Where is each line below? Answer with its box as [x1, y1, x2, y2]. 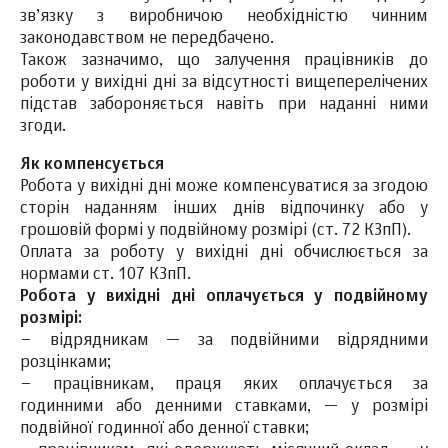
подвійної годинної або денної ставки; [20, 421, 309, 438]
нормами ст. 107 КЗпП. [20, 267, 191, 284]
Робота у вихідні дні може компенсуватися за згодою [20, 179, 428, 196]
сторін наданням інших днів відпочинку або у [20, 201, 428, 218]
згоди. [20, 119, 66, 136]
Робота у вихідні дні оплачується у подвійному [20, 289, 428, 306]
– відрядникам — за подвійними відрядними [20, 333, 428, 350]
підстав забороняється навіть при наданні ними [20, 97, 428, 114]
